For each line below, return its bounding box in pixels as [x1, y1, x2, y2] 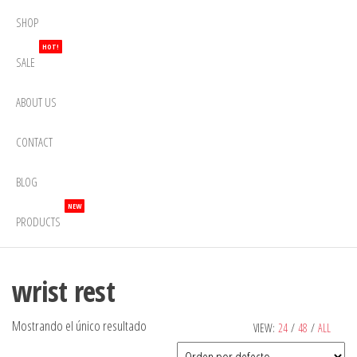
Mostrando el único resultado [12, 316, 147, 335]
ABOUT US [16, 93, 57, 110]
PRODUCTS [16, 213, 61, 229]
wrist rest [12, 272, 115, 311]
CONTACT [16, 133, 53, 150]
